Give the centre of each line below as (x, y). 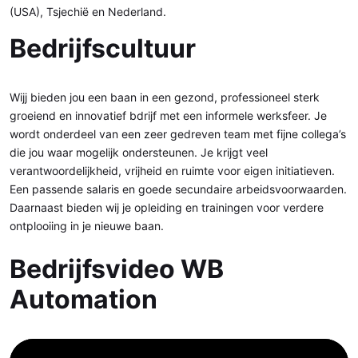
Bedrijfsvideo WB (117, 269)
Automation (84, 299)
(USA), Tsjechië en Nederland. (88, 12)
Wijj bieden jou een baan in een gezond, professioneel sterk (165, 97)
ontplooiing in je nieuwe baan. (87, 226)
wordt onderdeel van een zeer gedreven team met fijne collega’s (178, 134)
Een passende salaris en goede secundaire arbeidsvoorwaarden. (178, 189)
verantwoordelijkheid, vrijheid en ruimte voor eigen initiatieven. (172, 171)
